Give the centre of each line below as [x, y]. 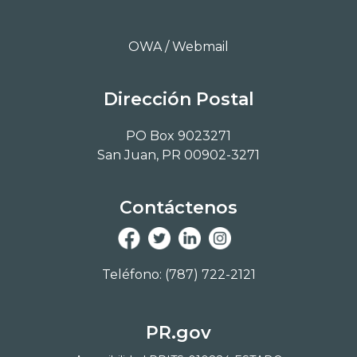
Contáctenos [178, 207]
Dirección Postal [178, 99]
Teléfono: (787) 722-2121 [178, 274]
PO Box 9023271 [178, 135]
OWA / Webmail [178, 46]
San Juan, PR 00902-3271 [178, 155]
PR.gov [178, 332]
